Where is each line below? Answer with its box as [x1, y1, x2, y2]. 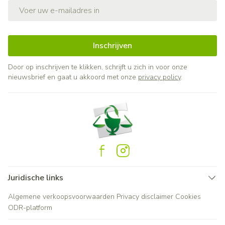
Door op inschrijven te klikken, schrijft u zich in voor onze [8, 62, 187, 72]
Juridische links [8, 172, 63, 183]
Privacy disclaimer [117, 192, 173, 201]
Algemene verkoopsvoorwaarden [8, 192, 115, 201]
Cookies [175, 192, 201, 201]
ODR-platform [8, 203, 52, 212]
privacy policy [138, 72, 181, 82]
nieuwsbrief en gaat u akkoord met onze [8, 72, 138, 82]
